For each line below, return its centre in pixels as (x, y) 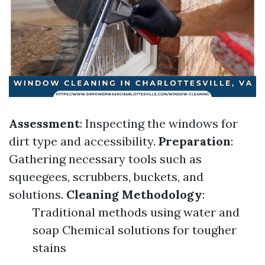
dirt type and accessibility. (84, 141)
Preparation (195, 141)
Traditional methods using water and (136, 212)
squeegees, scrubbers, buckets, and (106, 177)
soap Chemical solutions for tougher (135, 230)
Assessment (44, 123)
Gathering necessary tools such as (105, 159)
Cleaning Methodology (134, 194)
